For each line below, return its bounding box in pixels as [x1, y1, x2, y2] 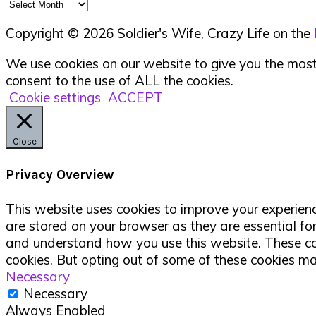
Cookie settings [9, 89, 101, 107]
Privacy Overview [6, 166, 114, 183]
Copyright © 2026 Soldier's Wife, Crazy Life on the [6, 25, 314, 42]
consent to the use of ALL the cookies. [6, 72, 233, 90]
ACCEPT [108, 89, 163, 107]
